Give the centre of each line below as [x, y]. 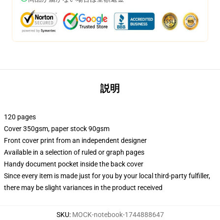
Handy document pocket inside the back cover [74, 164]
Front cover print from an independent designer [75, 140]
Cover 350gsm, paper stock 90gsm [57, 129]
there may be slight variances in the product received [83, 188]
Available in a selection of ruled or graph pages [74, 152]
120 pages [20, 117]
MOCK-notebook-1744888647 [118, 215]
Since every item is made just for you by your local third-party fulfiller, [107, 176]
